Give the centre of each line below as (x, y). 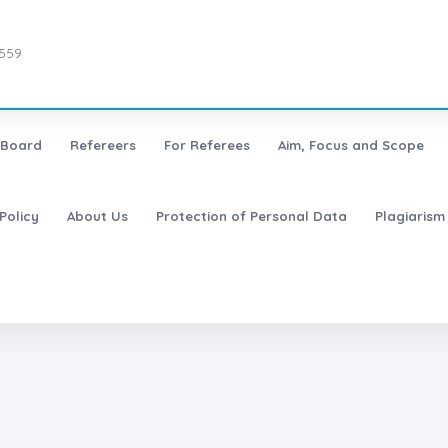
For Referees (206, 145)
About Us (97, 216)
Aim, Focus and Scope (350, 145)
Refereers (102, 145)
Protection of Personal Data (251, 216)
